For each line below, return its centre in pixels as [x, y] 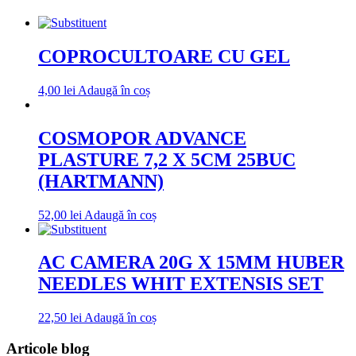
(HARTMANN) [101, 181]
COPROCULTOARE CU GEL [164, 56]
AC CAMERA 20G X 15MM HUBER [191, 263]
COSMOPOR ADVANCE [142, 138]
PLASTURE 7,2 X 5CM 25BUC [167, 159]
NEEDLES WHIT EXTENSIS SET [181, 284]
